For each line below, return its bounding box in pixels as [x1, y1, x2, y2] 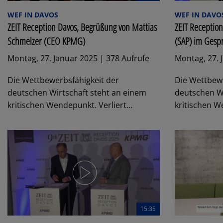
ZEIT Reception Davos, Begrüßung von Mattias [7, 20, 157, 34]
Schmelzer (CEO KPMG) [7, 34, 85, 48]
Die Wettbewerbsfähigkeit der [7, 74, 119, 86]
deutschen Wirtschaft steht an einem [7, 87, 146, 98]
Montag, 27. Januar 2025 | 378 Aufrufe [7, 52, 149, 64]
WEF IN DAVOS [7, 9, 58, 19]
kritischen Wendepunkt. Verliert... [7, 99, 132, 111]
